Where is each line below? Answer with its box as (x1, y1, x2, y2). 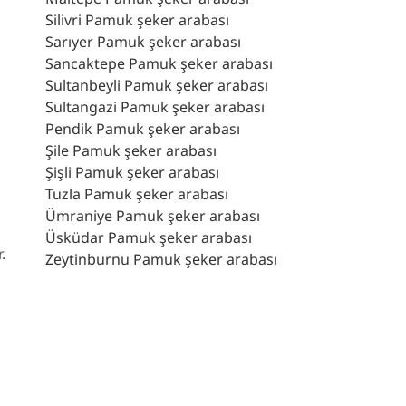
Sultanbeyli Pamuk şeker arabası (45, 74, 268, 95)
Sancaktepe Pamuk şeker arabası (45, 53, 273, 73)
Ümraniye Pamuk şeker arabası (45, 205, 260, 226)
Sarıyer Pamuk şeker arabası (45, 31, 241, 52)
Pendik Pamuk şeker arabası (45, 118, 240, 139)
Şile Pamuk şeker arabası (45, 140, 217, 160)
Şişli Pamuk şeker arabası (45, 161, 219, 182)
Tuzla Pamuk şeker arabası (45, 183, 228, 204)
